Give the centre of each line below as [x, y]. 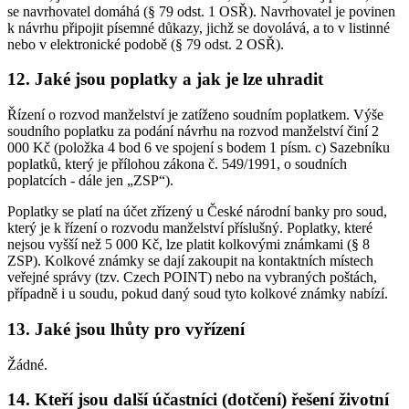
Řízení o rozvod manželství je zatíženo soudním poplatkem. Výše [195, 115]
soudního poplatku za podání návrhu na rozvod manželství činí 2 [193, 131]
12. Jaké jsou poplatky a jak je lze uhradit [165, 79]
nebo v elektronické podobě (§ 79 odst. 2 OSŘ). [146, 44]
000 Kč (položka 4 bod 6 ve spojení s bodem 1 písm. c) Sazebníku [199, 148]
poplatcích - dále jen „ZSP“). [90, 181]
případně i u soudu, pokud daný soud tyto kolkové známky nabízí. [198, 294]
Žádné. [27, 364]
